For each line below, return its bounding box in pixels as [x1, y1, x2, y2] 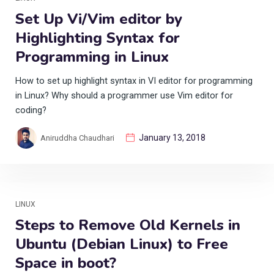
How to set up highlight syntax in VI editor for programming [15, 75, 253, 86]
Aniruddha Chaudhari [40, 133, 114, 143]
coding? [15, 105, 46, 116]
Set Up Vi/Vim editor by [15, 9, 182, 29]
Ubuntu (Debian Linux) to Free [15, 234, 228, 254]
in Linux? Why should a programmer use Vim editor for [15, 90, 233, 101]
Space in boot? [15, 253, 116, 273]
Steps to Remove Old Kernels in [15, 215, 240, 235]
